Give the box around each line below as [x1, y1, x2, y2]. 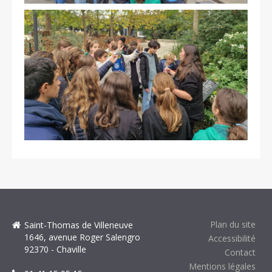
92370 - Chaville [24, 243, 86, 255]
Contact [225, 246, 256, 258]
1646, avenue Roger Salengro [24, 231, 140, 243]
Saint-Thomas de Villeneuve [24, 219, 133, 231]
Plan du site [210, 218, 256, 230]
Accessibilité [208, 232, 256, 244]
